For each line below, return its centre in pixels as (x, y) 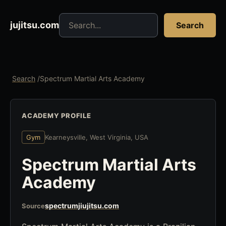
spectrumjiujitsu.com (82, 206)
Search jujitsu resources (104, 19)
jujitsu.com (35, 25)
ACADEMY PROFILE (56, 116)
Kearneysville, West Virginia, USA (97, 137)
